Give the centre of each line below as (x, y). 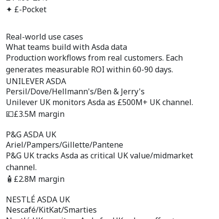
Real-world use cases (44, 37)
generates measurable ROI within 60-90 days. (89, 69)
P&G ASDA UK (31, 134)
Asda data (109, 47)
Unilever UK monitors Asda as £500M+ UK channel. (99, 102)
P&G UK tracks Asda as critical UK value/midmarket (99, 155)
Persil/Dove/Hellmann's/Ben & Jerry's (75, 91)
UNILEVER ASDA (36, 81)
